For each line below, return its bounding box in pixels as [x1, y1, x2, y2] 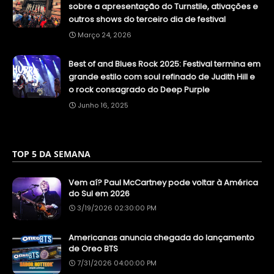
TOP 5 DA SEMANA [12, 148, 91, 160]
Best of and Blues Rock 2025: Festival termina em [68, 58, 261, 70]
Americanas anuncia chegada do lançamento [68, 232, 254, 244]
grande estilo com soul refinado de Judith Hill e [68, 71, 255, 83]
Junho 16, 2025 [78, 100, 128, 111]
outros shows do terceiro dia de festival [68, 13, 226, 26]
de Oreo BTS [68, 243, 118, 255]
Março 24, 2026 [78, 30, 131, 40]
